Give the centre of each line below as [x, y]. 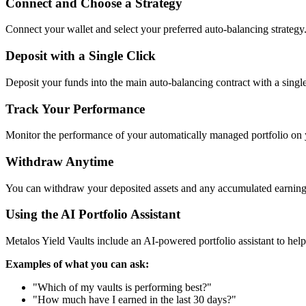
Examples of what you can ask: [77, 264]
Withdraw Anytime [59, 162]
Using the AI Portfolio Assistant [93, 214]
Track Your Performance [75, 109]
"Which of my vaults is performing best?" [122, 288]
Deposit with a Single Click [81, 56]
